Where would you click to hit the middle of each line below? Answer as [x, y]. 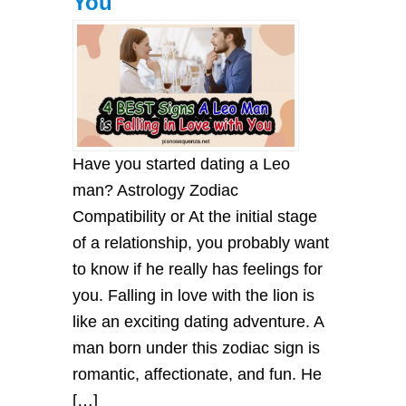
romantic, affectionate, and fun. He [197, 374]
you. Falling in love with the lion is [193, 295]
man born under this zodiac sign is [196, 348]
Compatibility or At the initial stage [195, 216]
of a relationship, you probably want [201, 242]
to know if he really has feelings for [198, 269]
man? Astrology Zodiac [155, 190]
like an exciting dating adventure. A [198, 321]
